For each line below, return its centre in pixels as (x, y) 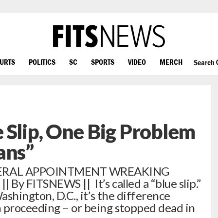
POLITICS (42, 62)
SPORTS (103, 62)
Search (205, 63)
